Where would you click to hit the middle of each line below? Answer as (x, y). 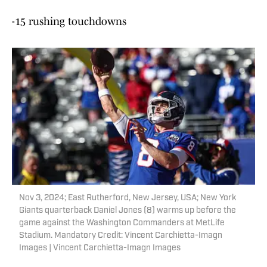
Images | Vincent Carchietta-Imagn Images (100, 249)
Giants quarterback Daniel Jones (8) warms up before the (128, 211)
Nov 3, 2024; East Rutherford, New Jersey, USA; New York (128, 198)
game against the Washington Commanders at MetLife (122, 223)
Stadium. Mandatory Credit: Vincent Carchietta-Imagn (121, 236)
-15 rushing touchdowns (69, 22)
